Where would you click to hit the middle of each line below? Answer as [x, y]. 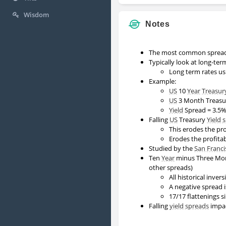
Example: [162, 81]
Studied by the [172, 149]
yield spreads [189, 206]
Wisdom [36, 15]
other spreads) [171, 168]
